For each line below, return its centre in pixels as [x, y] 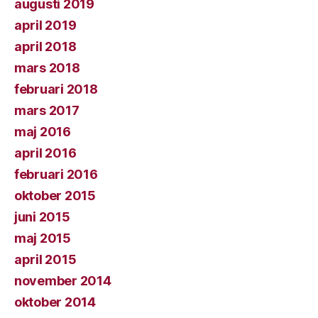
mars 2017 [47, 111]
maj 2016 [43, 132]
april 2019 [45, 26]
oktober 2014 [55, 302]
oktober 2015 [55, 196]
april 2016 [45, 153]
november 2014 [63, 281]
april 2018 [45, 47]
